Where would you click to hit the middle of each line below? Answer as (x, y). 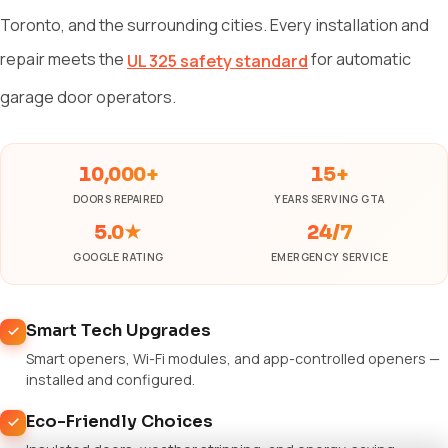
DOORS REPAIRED (118, 198)
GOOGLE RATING (118, 256)
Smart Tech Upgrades (118, 330)
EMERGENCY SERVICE (329, 256)
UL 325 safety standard (217, 60)
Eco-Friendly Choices (119, 421)
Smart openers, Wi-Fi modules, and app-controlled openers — (233, 358)
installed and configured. (110, 379)
